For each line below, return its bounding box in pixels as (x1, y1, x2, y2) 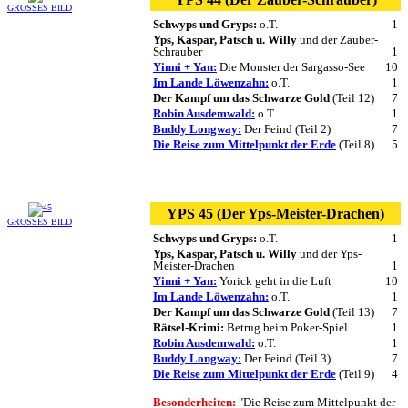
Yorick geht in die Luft (217, 273, 331, 288)
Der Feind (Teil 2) (241, 121, 331, 136)
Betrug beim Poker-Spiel (224, 320, 348, 334)
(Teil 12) (330, 90, 374, 105)
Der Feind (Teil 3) (241, 351, 331, 365)
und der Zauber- (297, 32, 378, 46)
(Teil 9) (336, 366, 374, 381)
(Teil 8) (336, 137, 374, 151)
